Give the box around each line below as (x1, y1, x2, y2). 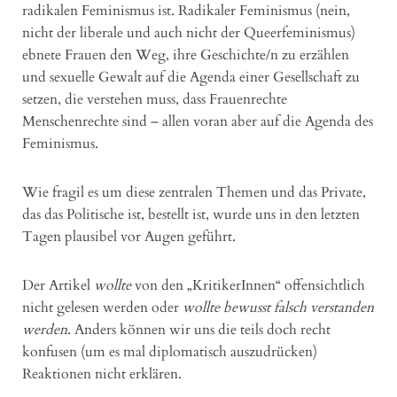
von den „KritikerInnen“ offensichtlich (131, 275, 365, 295)
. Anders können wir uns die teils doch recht (67, 319, 331, 339)
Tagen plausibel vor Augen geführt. (22, 226, 236, 246)
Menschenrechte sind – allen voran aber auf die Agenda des (22, 111, 373, 131)
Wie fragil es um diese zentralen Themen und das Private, (22, 182, 366, 202)
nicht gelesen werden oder (22, 297, 183, 317)
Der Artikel (22, 275, 94, 295)
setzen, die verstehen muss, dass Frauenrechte (22, 89, 287, 109)
